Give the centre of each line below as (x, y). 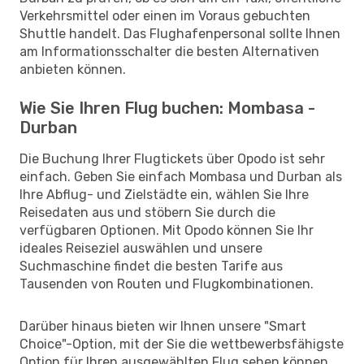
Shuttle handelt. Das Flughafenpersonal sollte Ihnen (180, 33)
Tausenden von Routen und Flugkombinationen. (167, 284)
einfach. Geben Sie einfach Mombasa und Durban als (181, 176)
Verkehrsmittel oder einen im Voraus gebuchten (165, 15)
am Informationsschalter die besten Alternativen (169, 51)
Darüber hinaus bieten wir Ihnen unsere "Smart (163, 326)
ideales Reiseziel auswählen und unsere (141, 248)
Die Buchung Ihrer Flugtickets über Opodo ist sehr (172, 158)
